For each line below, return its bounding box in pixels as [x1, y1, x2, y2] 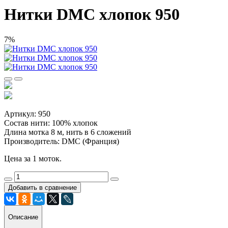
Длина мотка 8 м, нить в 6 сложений [4, 127, 131, 136]
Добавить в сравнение [8, 183, 77, 191]
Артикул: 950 [4, 109, 50, 118]
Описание [8, 213, 38, 221]
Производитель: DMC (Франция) [4, 136, 119, 146]
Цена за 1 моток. [4, 154, 62, 163]
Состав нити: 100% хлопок [4, 118, 98, 127]
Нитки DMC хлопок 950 [4, 5, 180, 24]
